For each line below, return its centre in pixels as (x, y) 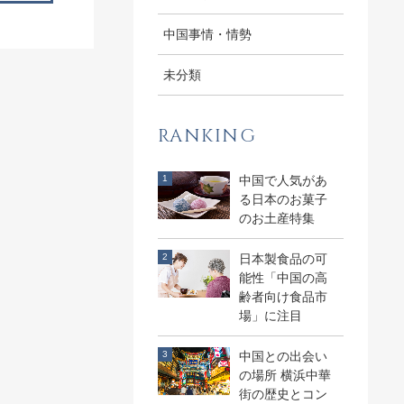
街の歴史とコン (283, 394)
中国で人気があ (283, 180)
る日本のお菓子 (283, 199)
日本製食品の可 (283, 258)
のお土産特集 (276, 218)
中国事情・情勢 (207, 34)
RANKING (207, 135)
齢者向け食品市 (283, 296)
